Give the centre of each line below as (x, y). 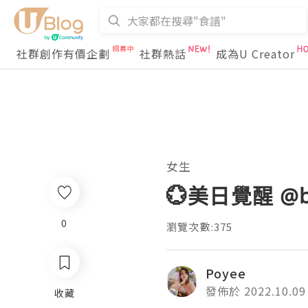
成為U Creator (255, 54)
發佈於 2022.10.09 (256, 291)
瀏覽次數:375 (200, 227)
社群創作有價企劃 (63, 54)
